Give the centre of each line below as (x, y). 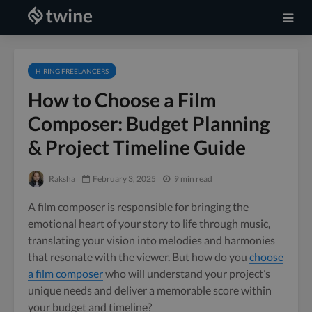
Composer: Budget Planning (149, 123)
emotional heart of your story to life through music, (149, 223)
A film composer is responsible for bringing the (138, 206)
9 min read (193, 178)
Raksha (61, 178)
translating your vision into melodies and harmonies (151, 240)
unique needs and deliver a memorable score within (150, 290)
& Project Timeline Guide (137, 147)
